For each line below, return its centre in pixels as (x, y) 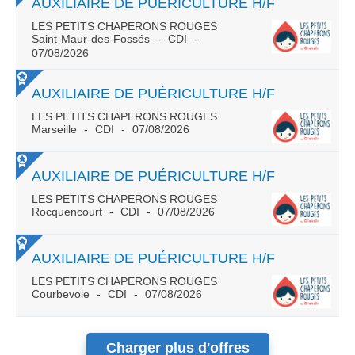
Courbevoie (62, 294)
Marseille (56, 129)
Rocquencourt (69, 212)
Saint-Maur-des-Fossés (92, 39)
